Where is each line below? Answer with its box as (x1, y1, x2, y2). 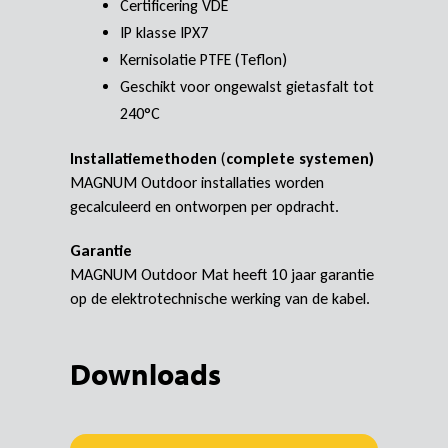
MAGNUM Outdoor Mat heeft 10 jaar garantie (70, 265, 374, 285)
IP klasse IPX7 (120, 23, 208, 43)
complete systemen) (226, 149, 374, 169)
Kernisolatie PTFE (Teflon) (120, 50, 287, 70)
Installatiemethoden (70, 149, 217, 169)
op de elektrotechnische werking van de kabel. (70, 289, 370, 309)
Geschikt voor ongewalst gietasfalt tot (120, 77, 374, 97)
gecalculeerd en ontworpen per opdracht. (70, 197, 343, 217)
